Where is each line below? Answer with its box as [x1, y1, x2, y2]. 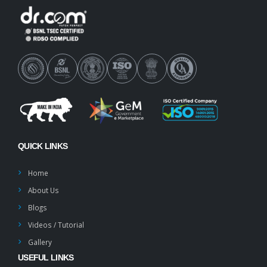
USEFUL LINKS [18, 252, 74, 262]
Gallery [28, 237, 52, 247]
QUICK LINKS [18, 141, 68, 151]
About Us [28, 185, 59, 195]
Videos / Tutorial [28, 219, 84, 229]
